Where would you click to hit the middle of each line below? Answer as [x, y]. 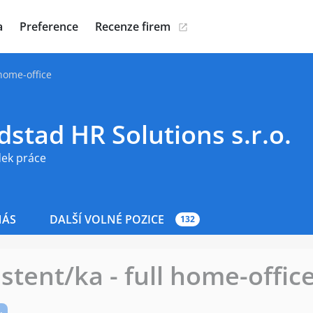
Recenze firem [133, 27]
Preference [49, 27]
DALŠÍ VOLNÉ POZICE [107, 219]
